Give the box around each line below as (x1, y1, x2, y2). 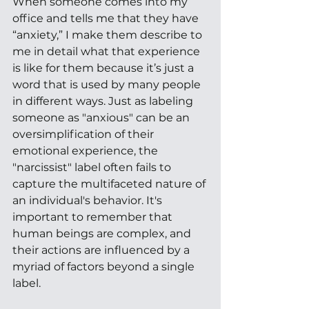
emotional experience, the (12, 143, 161, 157)
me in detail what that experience (12, 44, 203, 58)
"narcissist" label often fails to (12, 160, 174, 174)
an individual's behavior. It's (12, 193, 165, 207)
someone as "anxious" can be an (12, 110, 192, 124)
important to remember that (12, 210, 175, 223)
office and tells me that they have (12, 11, 201, 25)
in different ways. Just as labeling (12, 94, 196, 108)
